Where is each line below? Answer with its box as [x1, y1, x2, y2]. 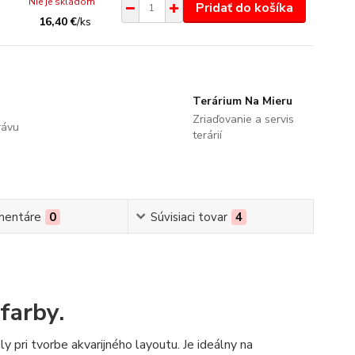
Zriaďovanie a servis [192, 111, 294, 127]
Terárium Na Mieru [192, 93, 292, 109]
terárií [192, 127, 222, 143]
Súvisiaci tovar [150, 208, 227, 225]
